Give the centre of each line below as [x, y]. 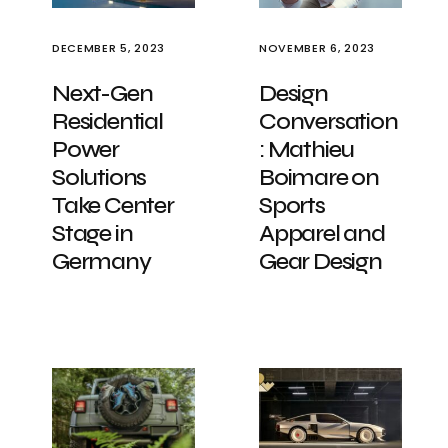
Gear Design [320, 261]
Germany [101, 261]
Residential [107, 121]
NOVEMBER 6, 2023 [317, 48]
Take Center [113, 205]
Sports [292, 205]
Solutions [99, 177]
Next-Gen [102, 93]
